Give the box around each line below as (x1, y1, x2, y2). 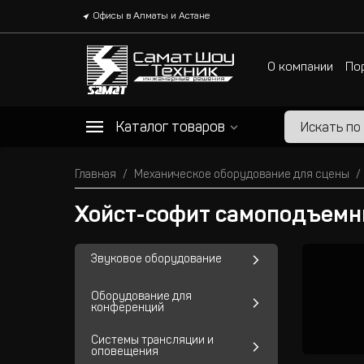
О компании (266, 61, 333, 74)
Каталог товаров (115, 121, 225, 136)
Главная (75, 170, 116, 181)
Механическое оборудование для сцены (134, 170, 349, 181)
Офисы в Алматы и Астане (93, 11, 210, 21)
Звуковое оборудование (91, 254, 222, 266)
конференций (91, 303, 164, 314)
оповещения (91, 347, 158, 358)
